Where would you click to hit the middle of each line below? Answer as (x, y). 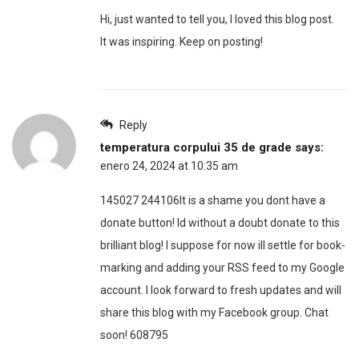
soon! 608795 (134, 335)
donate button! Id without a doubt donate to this (220, 222)
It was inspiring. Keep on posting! (182, 41)
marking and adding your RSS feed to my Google (222, 267)
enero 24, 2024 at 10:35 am (169, 165)
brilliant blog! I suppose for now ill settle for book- (223, 245)
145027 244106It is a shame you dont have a (213, 200)
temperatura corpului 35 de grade (196, 147)
